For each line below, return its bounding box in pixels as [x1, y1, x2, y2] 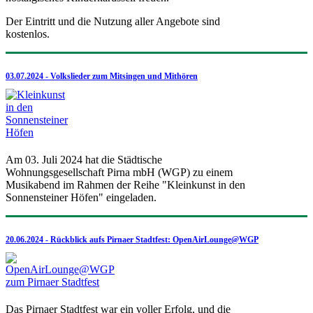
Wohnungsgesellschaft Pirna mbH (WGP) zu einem [6, 166, 233, 179]
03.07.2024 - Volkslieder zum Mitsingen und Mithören [6, 71, 198, 82]
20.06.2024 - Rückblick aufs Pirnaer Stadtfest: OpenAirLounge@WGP [6, 235, 259, 245]
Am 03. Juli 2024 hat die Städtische [6, 154, 162, 166]
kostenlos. [6, 28, 50, 41]
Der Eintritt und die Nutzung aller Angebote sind [6, 15, 220, 28]
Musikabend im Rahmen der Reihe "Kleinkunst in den [6, 179, 245, 191]
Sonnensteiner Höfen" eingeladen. [6, 191, 156, 204]
